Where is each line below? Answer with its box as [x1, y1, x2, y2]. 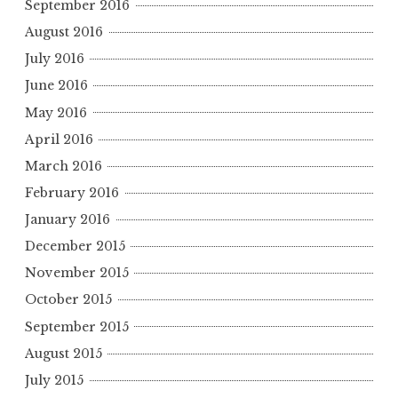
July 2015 [25, 371, 84, 388]
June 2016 [25, 77, 88, 94]
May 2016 [25, 104, 87, 121]
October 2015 [25, 291, 112, 308]
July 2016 [25, 51, 84, 68]
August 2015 [25, 345, 102, 362]
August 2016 [25, 24, 103, 41]
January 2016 [25, 211, 110, 228]
